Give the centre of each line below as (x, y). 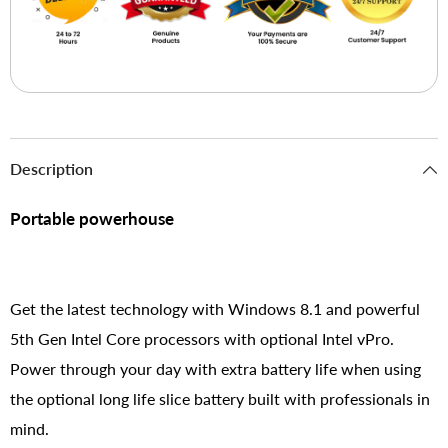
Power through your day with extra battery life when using (215, 368)
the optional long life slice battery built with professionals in (220, 398)
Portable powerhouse (92, 218)
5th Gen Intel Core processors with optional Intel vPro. (202, 338)
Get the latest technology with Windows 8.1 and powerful (215, 308)
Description (51, 168)
